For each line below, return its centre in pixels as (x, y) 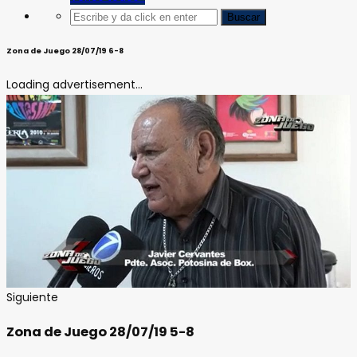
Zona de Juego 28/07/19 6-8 (65, 50)
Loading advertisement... (75, 84)
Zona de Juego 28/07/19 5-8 (100, 332)
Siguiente (32, 298)
